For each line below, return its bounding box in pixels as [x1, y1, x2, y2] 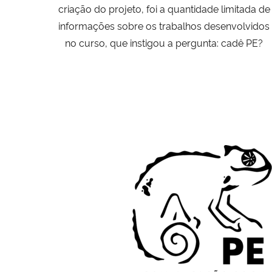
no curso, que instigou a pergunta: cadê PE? [65, 35, 263, 49]
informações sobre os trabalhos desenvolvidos [58, 18, 270, 32]
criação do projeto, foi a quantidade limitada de [58, 1, 270, 15]
